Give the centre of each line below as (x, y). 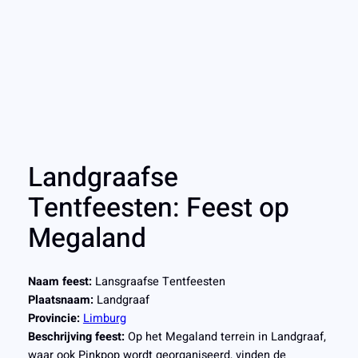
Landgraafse (103, 178)
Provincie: (54, 318)
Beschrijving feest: (76, 336)
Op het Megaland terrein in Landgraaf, (225, 336)
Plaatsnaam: (60, 300)
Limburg (104, 318)
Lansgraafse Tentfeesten (158, 281)
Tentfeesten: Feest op (158, 209)
